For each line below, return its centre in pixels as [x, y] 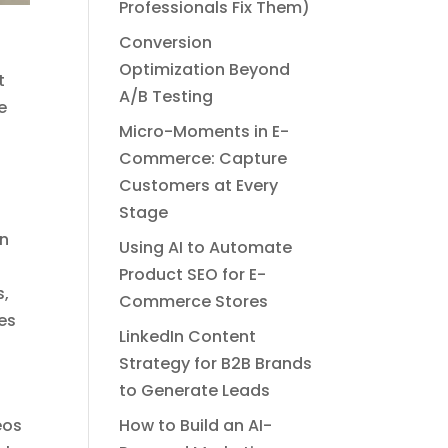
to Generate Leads [195, 391]
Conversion [166, 43]
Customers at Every [199, 186]
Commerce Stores [194, 302]
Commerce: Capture [203, 159]
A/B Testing [166, 97]
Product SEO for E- [193, 275]
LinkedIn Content [188, 337]
